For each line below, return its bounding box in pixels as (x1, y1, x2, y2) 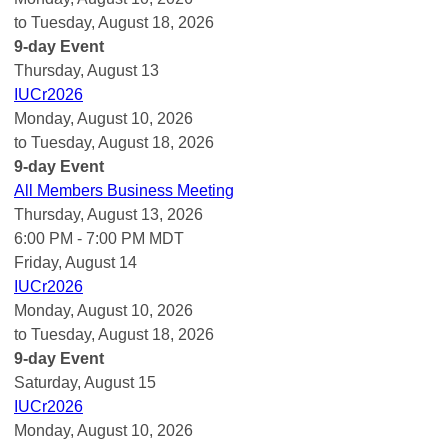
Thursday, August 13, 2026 (14, 205, 203, 223)
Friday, (14, 253, 65, 271)
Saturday (14, 373, 77, 391)
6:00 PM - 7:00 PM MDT (14, 229, 184, 247)
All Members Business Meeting (14, 181, 234, 199)
